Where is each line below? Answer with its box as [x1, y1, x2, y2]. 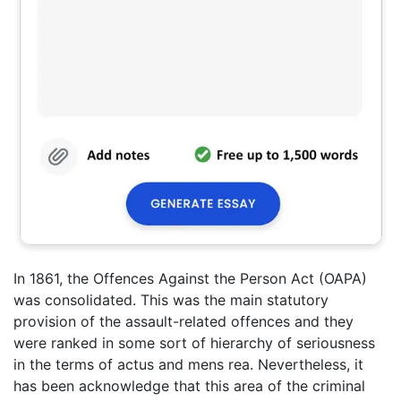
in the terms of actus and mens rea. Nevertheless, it [13, 355, 363, 374]
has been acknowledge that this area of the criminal [13, 377, 365, 396]
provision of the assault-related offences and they [13, 312, 354, 331]
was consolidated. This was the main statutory [13, 291, 328, 310]
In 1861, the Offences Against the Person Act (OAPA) [13, 269, 367, 288]
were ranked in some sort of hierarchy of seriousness [13, 334, 375, 353]
